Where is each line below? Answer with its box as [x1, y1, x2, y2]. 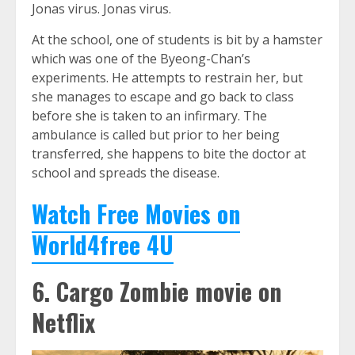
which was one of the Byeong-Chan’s [32, 50, 250, 68]
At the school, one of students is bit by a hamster [32, 31, 323, 49]
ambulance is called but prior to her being [32, 126, 280, 144]
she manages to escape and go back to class [32, 88, 294, 106]
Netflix [32, 304, 95, 341]
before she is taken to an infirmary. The [32, 107, 267, 125]
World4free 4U [32, 227, 174, 263]
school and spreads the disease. [32, 164, 219, 182]
